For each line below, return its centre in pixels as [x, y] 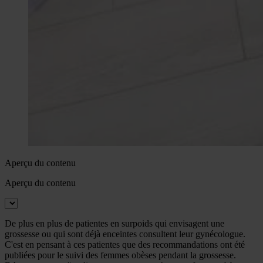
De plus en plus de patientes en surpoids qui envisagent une [114, 223]
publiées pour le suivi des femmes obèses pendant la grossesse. [120, 255]
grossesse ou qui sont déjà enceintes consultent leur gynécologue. [125, 234]
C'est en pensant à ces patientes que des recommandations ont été [125, 244]
